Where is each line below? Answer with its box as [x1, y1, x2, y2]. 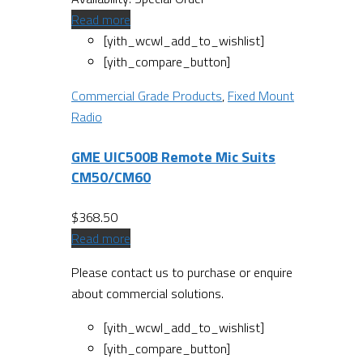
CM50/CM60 [71, 165, 151, 188]
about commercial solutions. [71, 283, 224, 303]
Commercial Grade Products [71, 85, 222, 105]
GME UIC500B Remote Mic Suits [71, 145, 275, 168]
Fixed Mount [228, 85, 294, 105]
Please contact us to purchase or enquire [71, 262, 293, 282]
